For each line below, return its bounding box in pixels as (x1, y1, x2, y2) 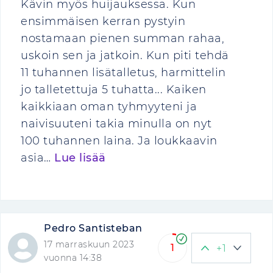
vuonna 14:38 (44, 252, 102, 263)
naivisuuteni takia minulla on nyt (21, 117, 212, 130)
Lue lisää (54, 151, 106, 165)
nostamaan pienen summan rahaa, (21, 32, 224, 45)
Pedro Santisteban (44, 222, 143, 234)
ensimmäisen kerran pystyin (21, 15, 185, 28)
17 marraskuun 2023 (44, 239, 135, 250)
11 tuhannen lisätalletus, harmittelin (21, 66, 226, 79)
